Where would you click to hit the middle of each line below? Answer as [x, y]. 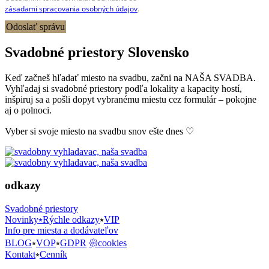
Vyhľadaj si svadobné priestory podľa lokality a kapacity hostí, [123, 88]
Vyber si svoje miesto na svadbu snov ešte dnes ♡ [99, 131]
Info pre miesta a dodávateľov [62, 231]
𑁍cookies [108, 243]
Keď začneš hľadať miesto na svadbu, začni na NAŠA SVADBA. [130, 77]
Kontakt [20, 255]
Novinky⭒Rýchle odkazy [52, 220]
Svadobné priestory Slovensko [97, 52]
